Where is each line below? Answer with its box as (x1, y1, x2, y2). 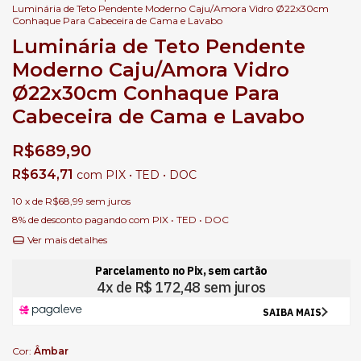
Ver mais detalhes (24, 234, 107, 247)
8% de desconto (12, 214, 82, 226)
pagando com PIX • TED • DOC (82, 214, 229, 226)
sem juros (86, 195, 131, 208)
